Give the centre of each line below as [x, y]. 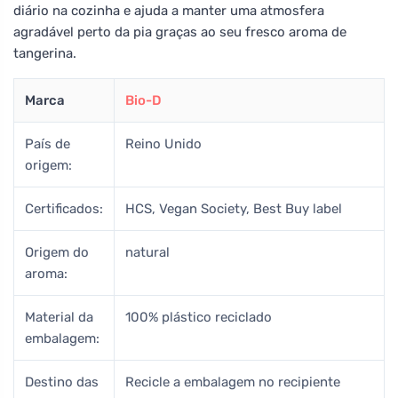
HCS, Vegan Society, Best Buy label [234, 208]
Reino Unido [163, 143]
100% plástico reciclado [199, 317]
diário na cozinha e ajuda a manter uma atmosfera [169, 10]
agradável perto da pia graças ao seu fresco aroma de [180, 32]
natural [147, 252]
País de [48, 143]
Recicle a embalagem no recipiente [233, 382]
